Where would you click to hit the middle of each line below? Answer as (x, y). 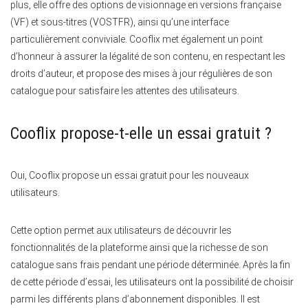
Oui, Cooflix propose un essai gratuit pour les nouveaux (130, 176)
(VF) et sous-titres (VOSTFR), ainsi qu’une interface (120, 22)
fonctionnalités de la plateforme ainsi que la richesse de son (139, 248)
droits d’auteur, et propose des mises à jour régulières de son (141, 74)
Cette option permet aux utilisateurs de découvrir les (121, 231)
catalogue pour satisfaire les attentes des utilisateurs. (125, 91)
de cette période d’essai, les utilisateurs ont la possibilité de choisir (152, 282)
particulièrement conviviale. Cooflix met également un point (136, 40)
